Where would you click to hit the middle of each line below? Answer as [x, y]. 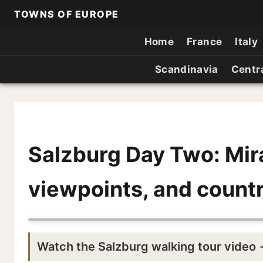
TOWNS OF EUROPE [67, 14]
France [205, 42]
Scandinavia [186, 69]
